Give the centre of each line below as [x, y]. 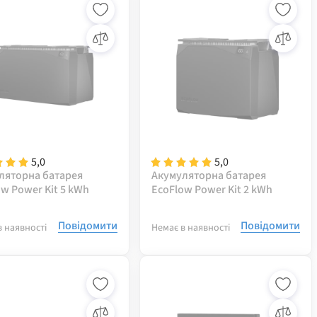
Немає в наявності [190, 227]
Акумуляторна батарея [208, 175]
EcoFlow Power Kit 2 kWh [212, 190]
